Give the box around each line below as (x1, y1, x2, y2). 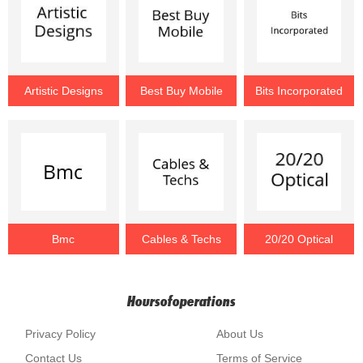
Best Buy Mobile (139, 84, 223, 97)
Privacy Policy (25, 327, 96, 340)
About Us (216, 327, 263, 340)
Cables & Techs (141, 233, 221, 246)
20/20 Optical (265, 233, 334, 246)
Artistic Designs (23, 84, 103, 97)
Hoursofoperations (127, 293, 236, 310)
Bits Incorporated (255, 84, 344, 97)
